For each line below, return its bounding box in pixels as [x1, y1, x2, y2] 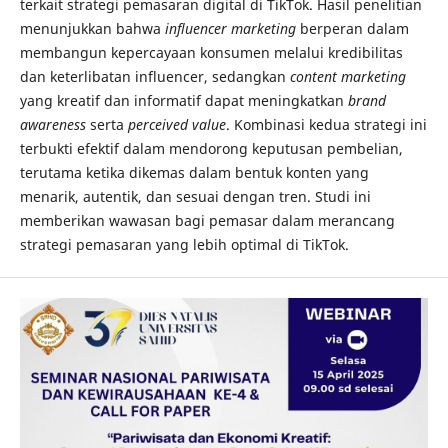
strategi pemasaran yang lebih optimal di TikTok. [19, 235, 349, 255]
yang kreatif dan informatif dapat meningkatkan [19, 91, 348, 111]
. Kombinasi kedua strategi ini [225, 115, 427, 135]
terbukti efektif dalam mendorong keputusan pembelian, [19, 139, 403, 159]
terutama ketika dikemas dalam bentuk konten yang [19, 163, 369, 183]
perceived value [127, 115, 226, 135]
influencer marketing [164, 19, 296, 39]
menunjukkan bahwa [19, 19, 165, 39]
